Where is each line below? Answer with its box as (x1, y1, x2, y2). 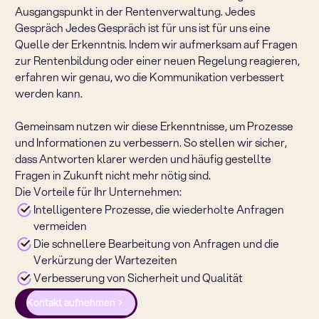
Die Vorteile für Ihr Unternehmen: (14, 184, 182, 200)
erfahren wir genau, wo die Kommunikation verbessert (14, 69, 284, 85)
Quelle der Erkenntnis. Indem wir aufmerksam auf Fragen (14, 36, 298, 53)
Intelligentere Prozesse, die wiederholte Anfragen (33, 202, 284, 218)
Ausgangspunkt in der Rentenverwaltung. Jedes (14, 4, 255, 20)
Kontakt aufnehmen (26, 296, 116, 310)
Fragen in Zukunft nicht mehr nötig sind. (14, 167, 211, 184)
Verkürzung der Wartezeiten (33, 252, 177, 268)
